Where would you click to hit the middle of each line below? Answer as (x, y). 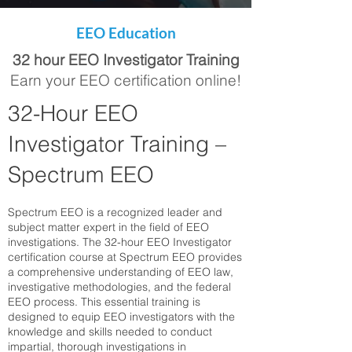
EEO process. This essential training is (104, 302)
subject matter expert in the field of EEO (108, 227)
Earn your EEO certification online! (126, 80)
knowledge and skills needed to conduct (110, 332)
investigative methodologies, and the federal (119, 287)
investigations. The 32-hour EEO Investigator (120, 242)
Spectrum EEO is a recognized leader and (115, 212)
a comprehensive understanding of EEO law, (121, 272)
